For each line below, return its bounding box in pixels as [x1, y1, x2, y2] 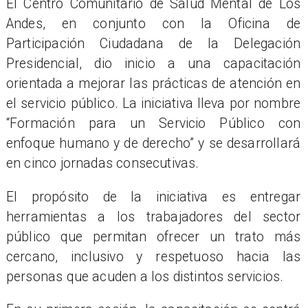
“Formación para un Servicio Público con [5, 115, 301, 132]
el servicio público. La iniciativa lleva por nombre [5, 96, 301, 112]
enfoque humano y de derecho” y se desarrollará [5, 135, 301, 152]
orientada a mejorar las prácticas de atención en [5, 76, 301, 92]
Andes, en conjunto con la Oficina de [5, 16, 301, 32]
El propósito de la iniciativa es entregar [5, 188, 301, 205]
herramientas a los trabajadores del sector [5, 208, 301, 225]
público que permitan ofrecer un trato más [5, 228, 301, 245]
